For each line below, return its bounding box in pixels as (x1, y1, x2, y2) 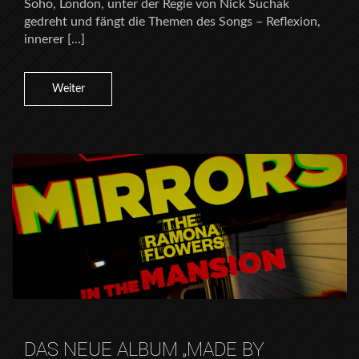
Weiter (51, 83, 85, 95)
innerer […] (24, 33, 85, 46)
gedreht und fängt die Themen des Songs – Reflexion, (24, 15, 321, 29)
